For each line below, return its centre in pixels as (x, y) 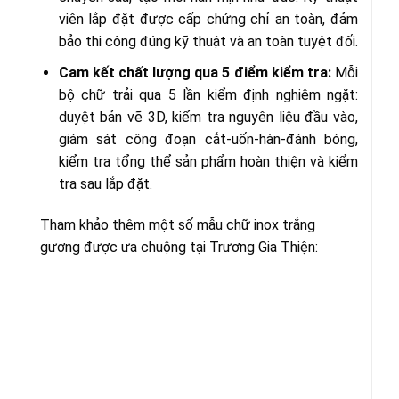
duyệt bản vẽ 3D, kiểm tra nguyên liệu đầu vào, (208, 118)
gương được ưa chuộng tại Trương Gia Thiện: (179, 247)
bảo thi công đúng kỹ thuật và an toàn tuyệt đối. (208, 42)
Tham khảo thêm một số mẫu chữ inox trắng (178, 224)
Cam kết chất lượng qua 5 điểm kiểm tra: (196, 73)
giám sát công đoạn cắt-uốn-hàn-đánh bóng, (208, 140)
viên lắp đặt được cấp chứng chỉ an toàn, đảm (208, 20)
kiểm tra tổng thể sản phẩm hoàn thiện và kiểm (208, 162)
